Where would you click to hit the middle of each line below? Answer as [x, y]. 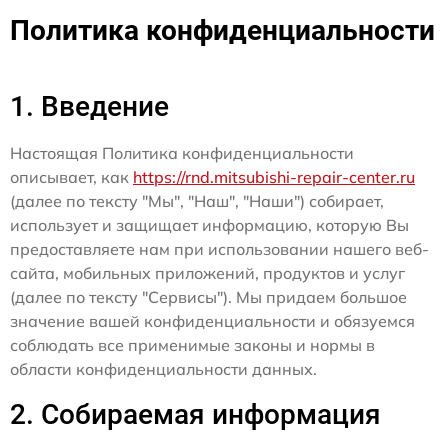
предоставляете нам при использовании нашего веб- [219, 249]
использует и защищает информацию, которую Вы [209, 225]
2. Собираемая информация [195, 415]
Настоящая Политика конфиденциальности [182, 153]
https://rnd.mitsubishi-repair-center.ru [274, 177]
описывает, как [71, 177]
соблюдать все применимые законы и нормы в [192, 345]
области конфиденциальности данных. [163, 369]
